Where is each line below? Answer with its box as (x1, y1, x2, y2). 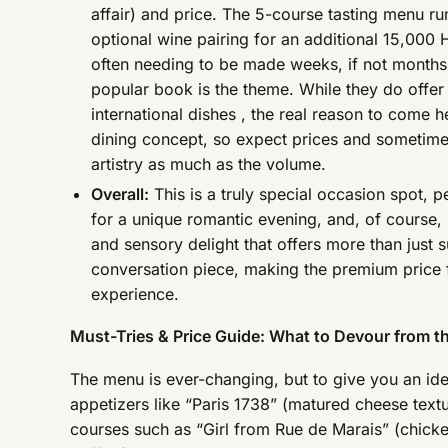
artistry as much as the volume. (91, 153, 337, 174)
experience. (91, 283, 180, 304)
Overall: (91, 183, 150, 204)
